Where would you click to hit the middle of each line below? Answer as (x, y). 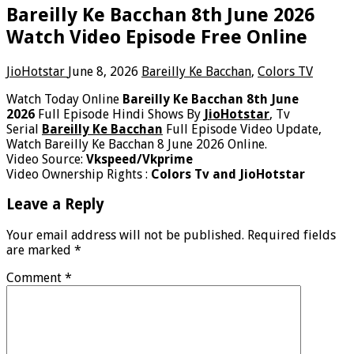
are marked (40, 250)
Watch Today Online (64, 99)
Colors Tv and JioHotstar (228, 174)
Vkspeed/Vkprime (139, 159)
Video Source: (46, 159)
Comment (36, 278)
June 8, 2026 (103, 71)
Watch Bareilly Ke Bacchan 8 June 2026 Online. (137, 144)
